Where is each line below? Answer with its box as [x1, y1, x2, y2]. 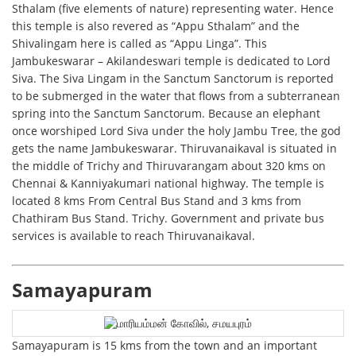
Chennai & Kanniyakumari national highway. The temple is [12, 176, 325, 192]
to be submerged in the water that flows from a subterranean [12, 88, 341, 104]
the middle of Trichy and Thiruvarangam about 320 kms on [12, 158, 327, 174]
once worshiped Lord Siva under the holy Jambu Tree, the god [12, 123, 342, 139]
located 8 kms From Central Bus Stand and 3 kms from [12, 193, 302, 209]
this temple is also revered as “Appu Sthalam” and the [12, 18, 300, 34]
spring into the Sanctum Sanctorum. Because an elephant [12, 106, 321, 122]
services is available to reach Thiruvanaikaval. [12, 228, 256, 244]
